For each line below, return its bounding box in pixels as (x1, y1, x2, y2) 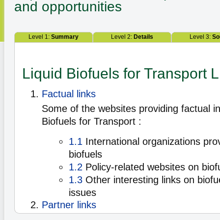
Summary (51, 33, 79, 40)
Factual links (42, 88, 96, 99)
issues (69, 187, 96, 198)
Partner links (42, 199, 96, 210)
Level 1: (28, 33, 51, 40)
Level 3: (189, 33, 212, 40)
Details (134, 33, 153, 40)
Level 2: (111, 33, 134, 40)
